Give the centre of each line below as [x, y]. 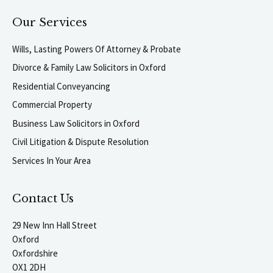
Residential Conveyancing [61, 86]
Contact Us [43, 199]
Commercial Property [52, 105]
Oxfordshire [35, 253]
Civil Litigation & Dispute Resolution [80, 142]
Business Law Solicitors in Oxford [76, 123]
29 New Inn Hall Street [55, 225]
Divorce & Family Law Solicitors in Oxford [89, 68]
